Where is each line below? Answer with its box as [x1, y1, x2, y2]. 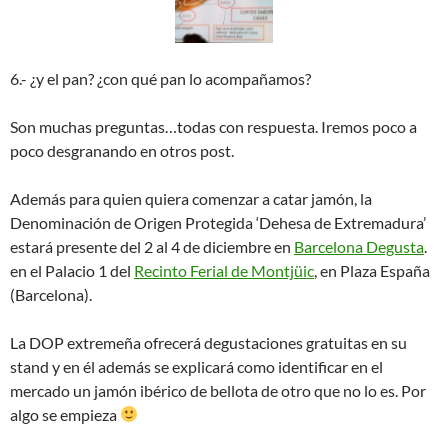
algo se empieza [10, 404, 120, 424]
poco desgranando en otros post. [10, 140, 234, 160]
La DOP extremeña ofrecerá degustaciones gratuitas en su [10, 332, 407, 352]
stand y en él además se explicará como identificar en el [10, 356, 383, 376]
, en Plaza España [314, 260, 430, 280]
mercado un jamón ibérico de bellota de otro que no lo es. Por [10, 380, 426, 400]
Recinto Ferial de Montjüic [134, 260, 314, 280]
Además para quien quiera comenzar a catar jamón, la [10, 188, 372, 208]
